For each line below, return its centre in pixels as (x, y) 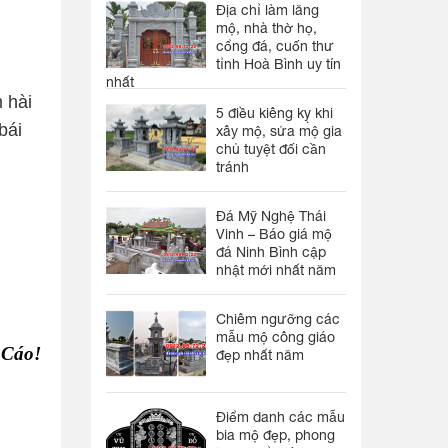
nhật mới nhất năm (276, 270)
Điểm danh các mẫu (280, 417)
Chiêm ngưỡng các (278, 319)
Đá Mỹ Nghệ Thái (271, 216)
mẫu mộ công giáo (275, 337)
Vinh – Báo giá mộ (274, 234)
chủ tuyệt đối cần (271, 149)
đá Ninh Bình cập (271, 252)
